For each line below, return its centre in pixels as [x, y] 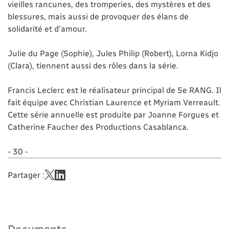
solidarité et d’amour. [47, 29]
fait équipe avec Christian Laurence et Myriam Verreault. [114, 102]
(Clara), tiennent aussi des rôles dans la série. [93, 65]
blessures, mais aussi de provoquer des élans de [98, 16]
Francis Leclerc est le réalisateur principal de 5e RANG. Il [114, 90]
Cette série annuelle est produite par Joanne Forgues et [113, 114]
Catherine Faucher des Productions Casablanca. [98, 127]
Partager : [26, 175]
